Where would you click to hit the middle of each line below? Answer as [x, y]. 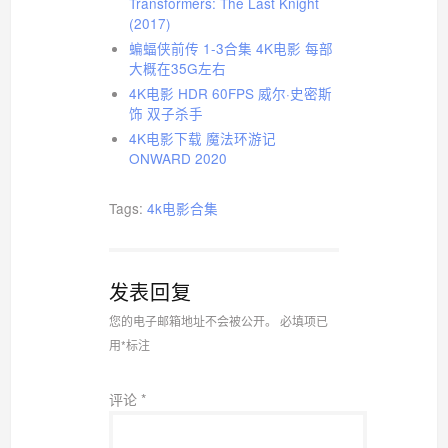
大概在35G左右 [177, 67]
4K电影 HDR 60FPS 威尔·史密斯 [230, 92]
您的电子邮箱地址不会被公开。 [192, 320]
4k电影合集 [182, 207]
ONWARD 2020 [177, 157]
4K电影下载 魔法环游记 [202, 137]
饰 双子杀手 [165, 112]
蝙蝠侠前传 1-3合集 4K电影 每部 [230, 47]
